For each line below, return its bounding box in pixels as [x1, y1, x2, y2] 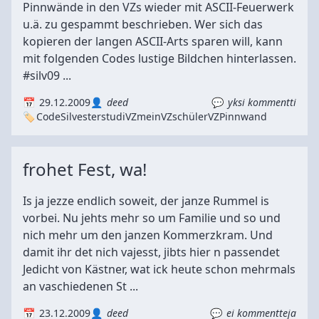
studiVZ [101, 110, 137, 123]
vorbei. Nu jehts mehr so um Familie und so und [23, 210, 281, 226]
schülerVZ [172, 110, 219, 123]
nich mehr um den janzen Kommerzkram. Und [23, 227, 273, 243]
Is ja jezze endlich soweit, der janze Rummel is [23, 193, 269, 209]
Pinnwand [219, 110, 267, 123]
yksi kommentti [228, 95, 296, 109]
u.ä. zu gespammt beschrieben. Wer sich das [23, 16, 263, 32]
